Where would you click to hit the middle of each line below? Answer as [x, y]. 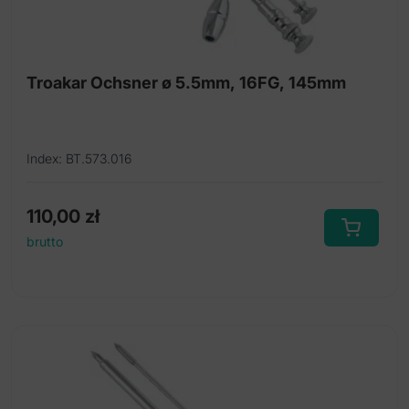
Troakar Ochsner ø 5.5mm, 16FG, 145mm [186, 83]
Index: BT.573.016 [79, 159]
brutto [45, 242]
